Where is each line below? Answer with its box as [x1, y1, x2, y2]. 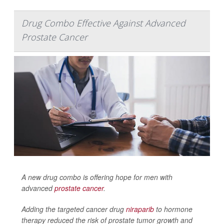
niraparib [126, 203, 154, 214]
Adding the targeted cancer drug [21, 203, 126, 214]
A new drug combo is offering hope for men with [21, 171, 172, 182]
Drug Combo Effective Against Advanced [21, 16, 185, 29]
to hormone [154, 203, 192, 214]
